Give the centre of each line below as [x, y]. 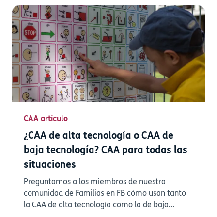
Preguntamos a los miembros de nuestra [95, 182]
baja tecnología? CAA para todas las [106, 150]
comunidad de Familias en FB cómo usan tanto [105, 194]
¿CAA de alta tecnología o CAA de [99, 136]
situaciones [50, 165]
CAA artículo [46, 119]
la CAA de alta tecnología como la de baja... [99, 205]
